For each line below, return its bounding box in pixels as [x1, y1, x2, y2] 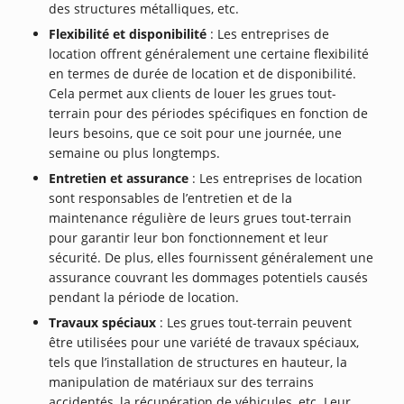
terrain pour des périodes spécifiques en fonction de [49, 105, 369, 123]
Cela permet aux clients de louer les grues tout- [49, 85, 337, 103]
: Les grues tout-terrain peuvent [156, 314, 353, 332]
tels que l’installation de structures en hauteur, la [49, 353, 348, 372]
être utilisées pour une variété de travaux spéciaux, [49, 334, 360, 352]
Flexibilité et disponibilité [49, 25, 207, 43]
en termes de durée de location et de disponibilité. [49, 65, 357, 83]
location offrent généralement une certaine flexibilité [49, 45, 370, 63]
